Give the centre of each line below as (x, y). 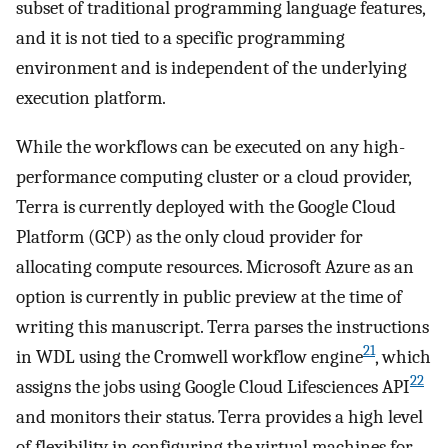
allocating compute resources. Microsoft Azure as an (215, 266)
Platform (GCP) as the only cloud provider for (189, 236)
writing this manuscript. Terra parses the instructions (222, 326)
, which (403, 356)
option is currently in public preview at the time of (209, 296)
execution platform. (91, 97)
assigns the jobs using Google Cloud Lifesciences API (213, 386)
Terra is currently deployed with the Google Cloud (206, 206)
